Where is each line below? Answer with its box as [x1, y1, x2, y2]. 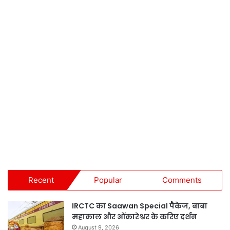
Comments [162, 175, 202, 185]
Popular [94, 175, 122, 185]
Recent [28, 175, 54, 185]
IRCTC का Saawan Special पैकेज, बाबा [72, 200, 207, 211]
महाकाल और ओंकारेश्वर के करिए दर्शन [72, 211, 197, 222]
